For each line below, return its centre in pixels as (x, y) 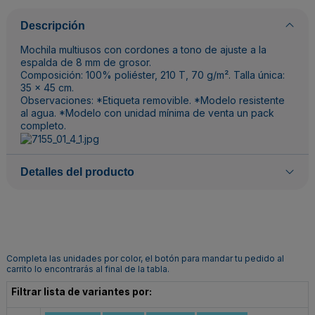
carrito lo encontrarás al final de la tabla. (88, 269)
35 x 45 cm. (47, 88)
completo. (43, 126)
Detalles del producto (77, 172)
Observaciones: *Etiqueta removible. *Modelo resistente (153, 100)
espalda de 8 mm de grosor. (86, 62)
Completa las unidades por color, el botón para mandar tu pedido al (145, 259)
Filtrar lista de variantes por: (82, 291)
